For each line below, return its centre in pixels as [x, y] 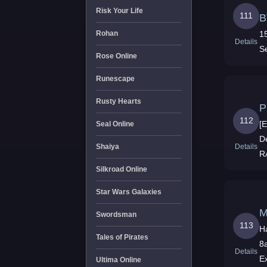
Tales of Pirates [122, 237]
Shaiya [107, 147]
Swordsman [116, 215]
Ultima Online [118, 260]
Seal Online [115, 124]
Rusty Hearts [118, 101]
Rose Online [116, 56]
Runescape [115, 79]
